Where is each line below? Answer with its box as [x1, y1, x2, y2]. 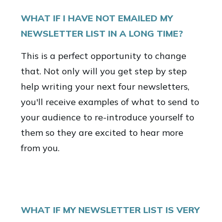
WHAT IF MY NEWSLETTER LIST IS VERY [21, 204, 200, 216]
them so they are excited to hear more [21, 127, 183, 138]
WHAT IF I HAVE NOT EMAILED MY [21, 12, 173, 24]
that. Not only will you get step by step [21, 65, 187, 77]
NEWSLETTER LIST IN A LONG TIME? [21, 28, 183, 39]
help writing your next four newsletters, [21, 81, 189, 92]
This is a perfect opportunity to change [21, 50, 186, 61]
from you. [21, 142, 59, 154]
